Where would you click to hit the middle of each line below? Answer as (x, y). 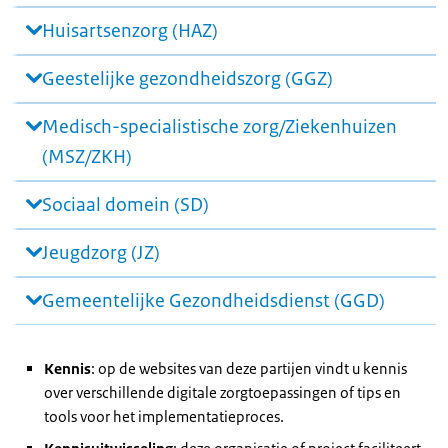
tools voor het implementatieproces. (164, 416)
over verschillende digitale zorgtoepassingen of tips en (222, 392)
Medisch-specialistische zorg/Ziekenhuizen (219, 127)
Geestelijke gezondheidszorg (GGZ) (187, 79)
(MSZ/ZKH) (87, 157)
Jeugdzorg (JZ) (101, 253)
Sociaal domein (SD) (125, 205)
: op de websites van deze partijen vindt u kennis (249, 368)
